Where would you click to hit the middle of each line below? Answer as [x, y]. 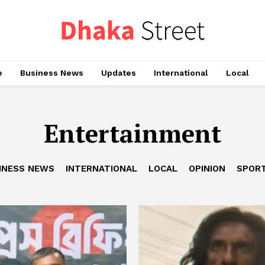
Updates [118, 73]
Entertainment [132, 133]
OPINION [207, 169]
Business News [51, 73]
